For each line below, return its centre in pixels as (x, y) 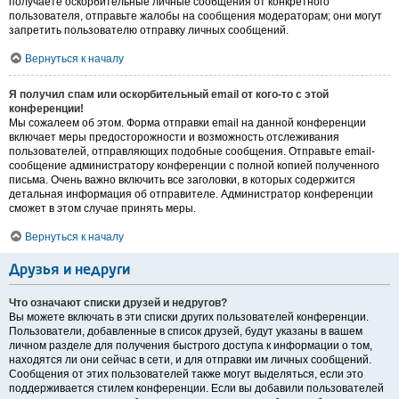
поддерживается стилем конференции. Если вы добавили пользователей (196, 389)
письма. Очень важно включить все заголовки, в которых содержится (182, 180)
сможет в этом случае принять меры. (102, 209)
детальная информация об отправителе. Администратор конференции (191, 195)
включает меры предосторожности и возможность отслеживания (174, 138)
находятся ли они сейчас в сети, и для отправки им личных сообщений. (190, 360)
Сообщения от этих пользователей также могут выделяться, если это (186, 375)
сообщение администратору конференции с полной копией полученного (194, 166)
